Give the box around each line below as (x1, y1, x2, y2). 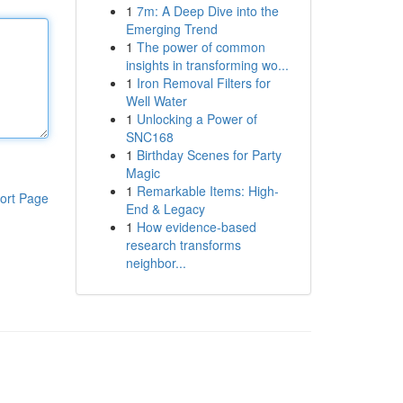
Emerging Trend (125, 20, 218, 38)
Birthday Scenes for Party (136, 146, 282, 164)
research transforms (125, 236, 241, 254)
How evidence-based (136, 218, 256, 236)
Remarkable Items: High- (136, 182, 279, 200)
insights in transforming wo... (125, 56, 289, 74)
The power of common (136, 38, 265, 56)
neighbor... (125, 254, 186, 272)
